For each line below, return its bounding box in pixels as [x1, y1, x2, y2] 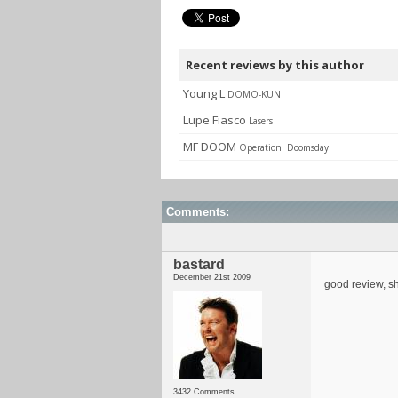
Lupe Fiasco [183, 112, 249, 128]
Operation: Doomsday [239, 141, 329, 154]
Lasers [249, 115, 273, 127]
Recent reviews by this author [186, 57, 364, 73]
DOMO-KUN [227, 88, 281, 100]
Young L [183, 85, 227, 101]
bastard [173, 257, 225, 272]
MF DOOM [183, 139, 239, 155]
